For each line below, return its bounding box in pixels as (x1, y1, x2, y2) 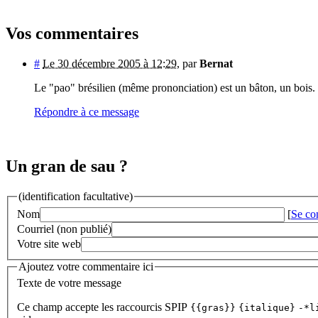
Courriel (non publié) (17, 222, 111, 235)
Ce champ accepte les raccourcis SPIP (17, 301, 190, 314)
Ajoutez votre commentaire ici (18, 260, 153, 273)
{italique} (238, 302, 295, 314)
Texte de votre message (17, 277, 121, 290)
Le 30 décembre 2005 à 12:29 (43, 57, 177, 70)
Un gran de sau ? (6, 157, 128, 176)
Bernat (199, 57, 233, 70)
